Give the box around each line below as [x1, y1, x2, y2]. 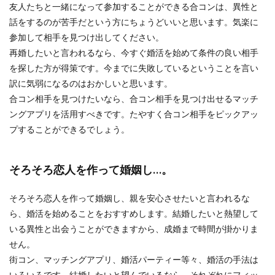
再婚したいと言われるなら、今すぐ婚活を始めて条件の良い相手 [9, 47, 258, 58]
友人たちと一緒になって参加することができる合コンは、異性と [9, 1, 258, 12]
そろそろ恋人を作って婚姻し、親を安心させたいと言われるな [9, 193, 250, 203]
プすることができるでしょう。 [9, 124, 130, 134]
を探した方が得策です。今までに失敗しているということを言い [9, 63, 258, 73]
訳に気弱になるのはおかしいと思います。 [9, 78, 172, 88]
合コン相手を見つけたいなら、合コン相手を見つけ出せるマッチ [9, 93, 258, 104]
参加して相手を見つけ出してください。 [9, 32, 164, 42]
